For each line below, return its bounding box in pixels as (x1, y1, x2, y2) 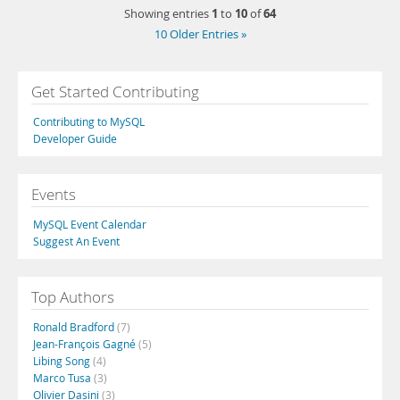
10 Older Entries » (154, 27, 246, 42)
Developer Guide (33, 131, 117, 146)
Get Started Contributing (31, 81, 199, 102)
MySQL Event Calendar (33, 217, 146, 231)
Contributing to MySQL (33, 114, 145, 129)
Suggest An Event (33, 234, 120, 248)
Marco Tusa (33, 371, 94, 385)
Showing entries (124, 6, 212, 21)
